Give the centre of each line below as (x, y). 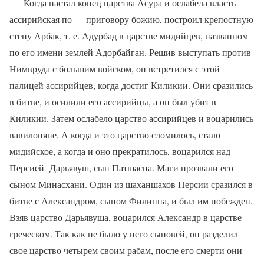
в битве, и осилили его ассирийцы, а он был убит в (113, 102)
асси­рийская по (41, 19)
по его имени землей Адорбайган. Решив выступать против (130, 52)
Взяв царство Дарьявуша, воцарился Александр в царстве (126, 217)
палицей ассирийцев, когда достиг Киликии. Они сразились (131, 85)
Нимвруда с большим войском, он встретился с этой (115, 69)
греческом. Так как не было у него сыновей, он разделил (124, 234)
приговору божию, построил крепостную (170, 19)
